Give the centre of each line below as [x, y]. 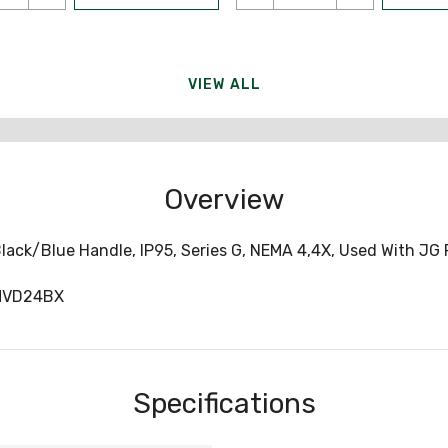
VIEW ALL [224, 84]
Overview [224, 199]
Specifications [224, 403]
